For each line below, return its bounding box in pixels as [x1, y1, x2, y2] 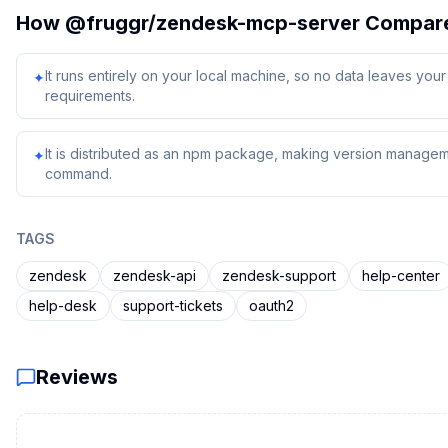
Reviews [36, 365, 118, 389]
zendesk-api [113, 267, 196, 284]
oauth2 [249, 297, 294, 314]
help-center [362, 267, 440, 284]
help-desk [29, 297, 97, 314]
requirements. [45, 87, 135, 104]
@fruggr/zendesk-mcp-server [65, 11, 360, 35]
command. [45, 165, 112, 182]
